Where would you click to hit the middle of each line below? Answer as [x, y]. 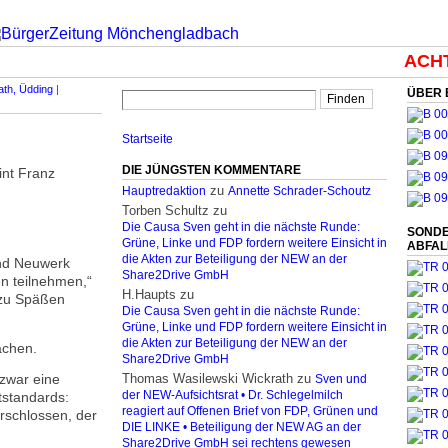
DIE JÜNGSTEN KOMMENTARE [211, 170]
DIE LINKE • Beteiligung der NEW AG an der [241, 427]
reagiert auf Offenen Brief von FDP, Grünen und [250, 411]
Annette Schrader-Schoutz [299, 191]
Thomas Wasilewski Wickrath [207, 378]
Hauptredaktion [164, 191]
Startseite [147, 139]
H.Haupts [149, 294]
